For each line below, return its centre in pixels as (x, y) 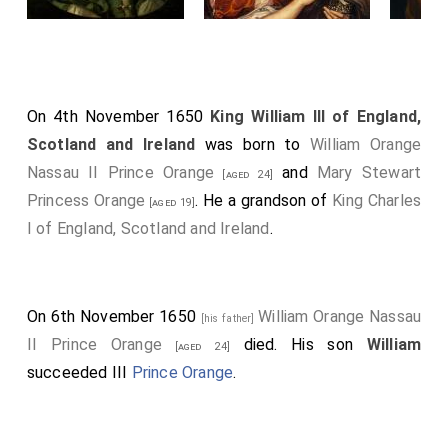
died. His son (298, 344)
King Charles (377, 200)
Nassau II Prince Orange (120, 172)
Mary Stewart (369, 172)
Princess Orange (86, 200)
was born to (253, 144)
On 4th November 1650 (118, 116)
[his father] (229, 318)
